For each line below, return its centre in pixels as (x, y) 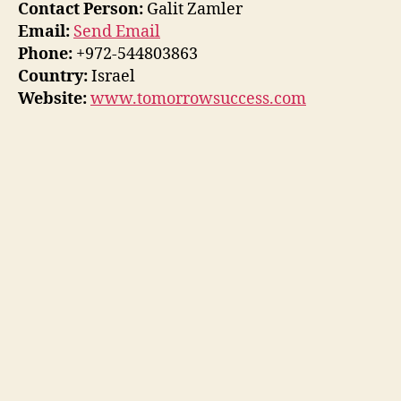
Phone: (45, 54)
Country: (53, 76)
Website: (52, 98)
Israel (111, 76)
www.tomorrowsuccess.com (198, 98)
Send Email (117, 31)
